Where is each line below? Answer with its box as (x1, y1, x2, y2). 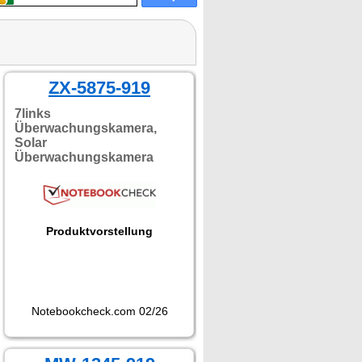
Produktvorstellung (46, 225, 153, 238)
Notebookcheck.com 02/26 (31, 305, 168, 318)
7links (15, 107, 51, 120)
